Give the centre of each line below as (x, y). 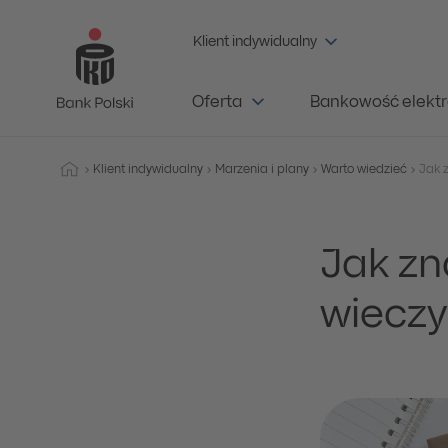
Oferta (217, 103)
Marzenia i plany (262, 169)
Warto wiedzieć (364, 169)
